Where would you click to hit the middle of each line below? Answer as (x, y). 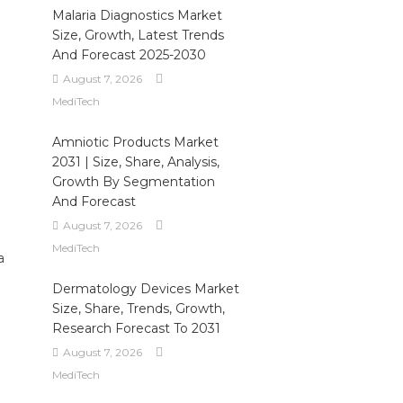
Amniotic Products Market (135, 142)
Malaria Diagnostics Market (137, 15)
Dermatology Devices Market (145, 289)
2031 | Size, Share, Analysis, (135, 162)
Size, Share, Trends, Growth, (138, 309)
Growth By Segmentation (133, 182)
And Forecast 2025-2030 (129, 55)
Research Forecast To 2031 (136, 328)
